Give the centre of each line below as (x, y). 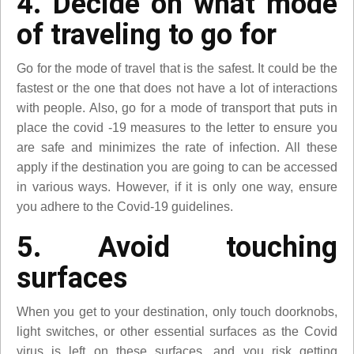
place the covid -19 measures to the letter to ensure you (177, 127)
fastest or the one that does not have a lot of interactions (177, 88)
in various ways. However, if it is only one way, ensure (177, 186)
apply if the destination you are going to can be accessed (177, 167)
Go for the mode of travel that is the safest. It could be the (177, 68)
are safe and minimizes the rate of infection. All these (177, 147)
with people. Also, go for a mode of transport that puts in (177, 107)
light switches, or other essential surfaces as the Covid (177, 331)
